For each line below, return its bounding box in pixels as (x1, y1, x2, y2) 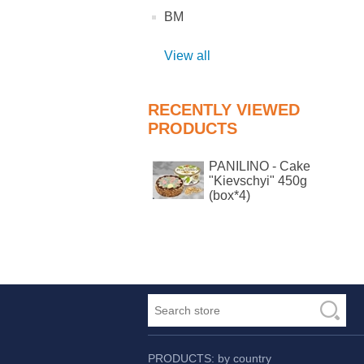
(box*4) (209, 188, 250, 202)
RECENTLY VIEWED (148, 101, 300, 119)
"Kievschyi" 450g (209, 174, 307, 188)
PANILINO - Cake (209, 159, 310, 173)
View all (164, 49, 210, 63)
